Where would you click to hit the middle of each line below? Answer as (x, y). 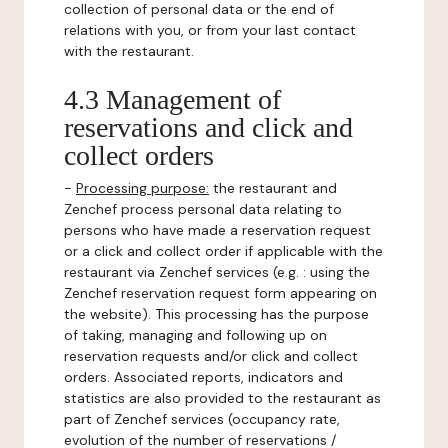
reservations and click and (208, 127)
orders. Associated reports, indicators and (203, 377)
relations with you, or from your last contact (210, 30)
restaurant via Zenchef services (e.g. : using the (217, 272)
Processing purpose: (142, 188)
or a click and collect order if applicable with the (223, 251)
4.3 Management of (172, 99)
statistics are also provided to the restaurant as (222, 398)
